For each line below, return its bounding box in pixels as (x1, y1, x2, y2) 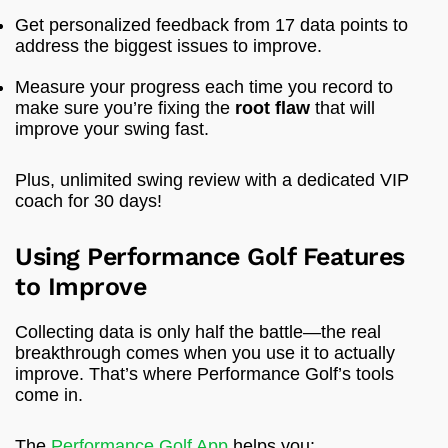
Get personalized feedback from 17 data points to (15, 15, 408, 36)
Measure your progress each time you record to (15, 77, 393, 98)
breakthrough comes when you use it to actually (15, 343, 395, 364)
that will (310, 98, 375, 119)
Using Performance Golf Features (15, 242, 405, 272)
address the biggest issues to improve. (15, 36, 322, 57)
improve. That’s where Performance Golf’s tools (15, 364, 394, 385)
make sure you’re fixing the (15, 98, 235, 119)
